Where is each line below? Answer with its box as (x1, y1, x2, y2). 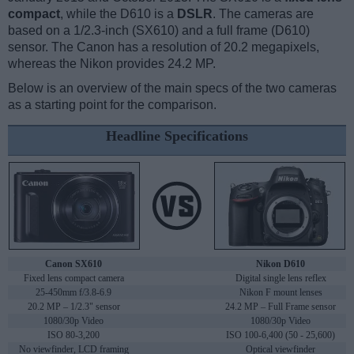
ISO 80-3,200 (47, 330, 100, 341)
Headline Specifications (106, 128, 248, 145)
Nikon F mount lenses (239, 287, 322, 299)
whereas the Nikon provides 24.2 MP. (8, 57, 216, 71)
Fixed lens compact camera (23, 273, 124, 284)
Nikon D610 (256, 258, 305, 270)
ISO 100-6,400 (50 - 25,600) (226, 330, 335, 341)
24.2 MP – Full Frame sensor (225, 301, 336, 313)
